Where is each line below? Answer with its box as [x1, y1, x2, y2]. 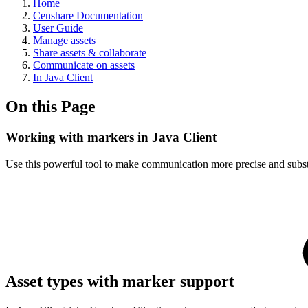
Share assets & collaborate [33, 47, 146, 58]
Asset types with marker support [5, 272, 239, 291]
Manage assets [33, 34, 96, 46]
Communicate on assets [33, 59, 135, 71]
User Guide [33, 22, 83, 34]
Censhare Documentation [33, 10, 143, 21]
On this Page [5, 97, 96, 115]
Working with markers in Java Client [5, 129, 217, 144]
